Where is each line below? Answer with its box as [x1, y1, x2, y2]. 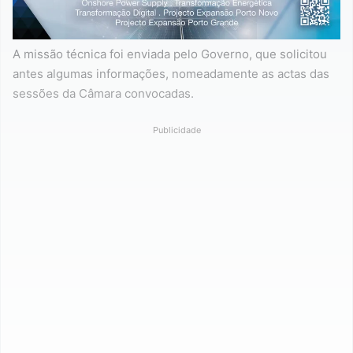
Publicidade [152, 124, 201, 136]
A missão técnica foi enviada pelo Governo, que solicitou [13, 46, 327, 61]
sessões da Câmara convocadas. [13, 85, 194, 101]
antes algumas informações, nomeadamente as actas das [13, 65, 329, 81]
